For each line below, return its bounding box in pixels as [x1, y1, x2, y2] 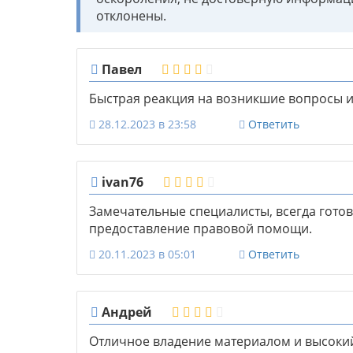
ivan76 [98, 173, 143, 191]
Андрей [98, 303, 152, 321]
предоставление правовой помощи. [89, 220, 312, 238]
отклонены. [96, 7, 166, 25]
